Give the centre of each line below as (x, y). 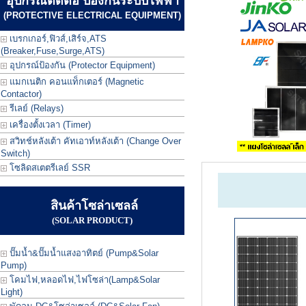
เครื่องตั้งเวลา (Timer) (49, 125)
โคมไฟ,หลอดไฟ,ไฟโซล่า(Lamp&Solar (83, 280)
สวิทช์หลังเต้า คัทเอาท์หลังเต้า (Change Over (94, 141)
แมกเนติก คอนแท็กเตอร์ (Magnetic (75, 82)
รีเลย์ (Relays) (35, 108)
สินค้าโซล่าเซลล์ (94, 206)
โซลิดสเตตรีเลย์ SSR (48, 168)
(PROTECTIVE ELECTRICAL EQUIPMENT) (92, 15)
